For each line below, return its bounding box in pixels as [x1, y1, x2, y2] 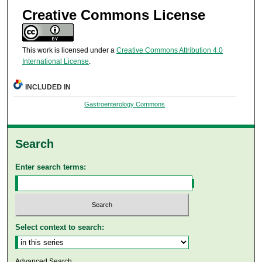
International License [22, 57, 89, 65]
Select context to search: [15, 222, 105, 232]
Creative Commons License [22, 6, 205, 23]
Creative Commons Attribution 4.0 [116, 46, 223, 54]
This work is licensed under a [22, 46, 116, 54]
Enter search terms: [15, 163, 87, 172]
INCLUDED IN [25, 83, 71, 92]
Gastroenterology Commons [84, 101, 166, 108]
